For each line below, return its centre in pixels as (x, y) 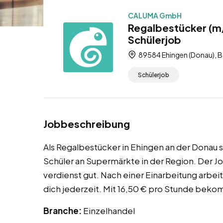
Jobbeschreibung (87, 124)
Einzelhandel (109, 211)
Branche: (63, 211)
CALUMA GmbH (155, 15)
